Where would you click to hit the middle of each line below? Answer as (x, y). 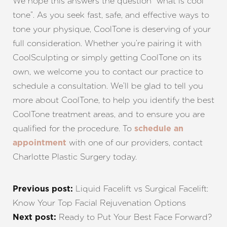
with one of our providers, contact (135, 143)
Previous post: (44, 189)
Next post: (36, 217)
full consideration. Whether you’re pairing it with (107, 43)
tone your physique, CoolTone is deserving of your (112, 29)
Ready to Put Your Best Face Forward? (135, 217)
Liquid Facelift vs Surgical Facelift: (142, 189)
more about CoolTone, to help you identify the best (113, 100)
